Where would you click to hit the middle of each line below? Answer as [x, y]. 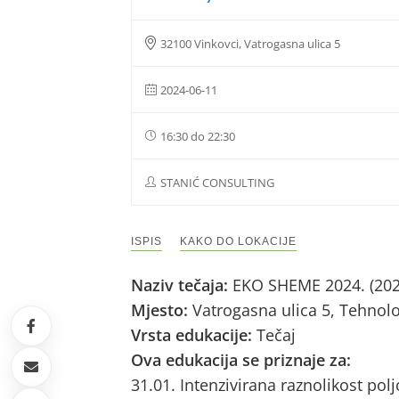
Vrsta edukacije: [194, 335]
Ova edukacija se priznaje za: [241, 360]
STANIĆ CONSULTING [217, 183]
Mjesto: [162, 310]
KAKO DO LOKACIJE [238, 241]
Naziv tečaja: [182, 285]
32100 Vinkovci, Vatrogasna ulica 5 [250, 44]
